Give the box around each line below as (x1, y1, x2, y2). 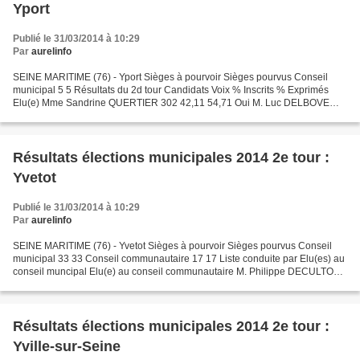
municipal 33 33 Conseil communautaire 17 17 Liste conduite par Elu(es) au (13, 253, 345, 265)
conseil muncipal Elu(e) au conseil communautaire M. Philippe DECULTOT (13, 266, 339, 278)
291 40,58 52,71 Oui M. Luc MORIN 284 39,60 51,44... (13, 110, 249, 122)
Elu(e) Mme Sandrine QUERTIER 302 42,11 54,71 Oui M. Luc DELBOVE (13, 97, 329, 109)
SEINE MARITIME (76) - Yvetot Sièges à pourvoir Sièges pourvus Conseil (13, 240, 332, 252)
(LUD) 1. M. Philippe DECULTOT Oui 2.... (13, 279, 190, 291)
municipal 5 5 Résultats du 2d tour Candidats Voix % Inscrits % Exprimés (13, 84, 329, 96)
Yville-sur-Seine (13, 338, 121, 355)
